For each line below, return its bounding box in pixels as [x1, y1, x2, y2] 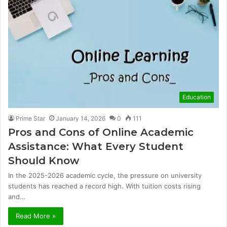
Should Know [8, 154, 79, 167]
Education [182, 93, 211, 101]
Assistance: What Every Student [8, 140, 183, 153]
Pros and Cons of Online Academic [8, 126, 194, 138]
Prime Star [16, 114, 45, 122]
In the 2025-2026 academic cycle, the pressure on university [8, 171, 202, 179]
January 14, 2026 [56, 114, 105, 122]
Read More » [16, 211, 56, 220]
